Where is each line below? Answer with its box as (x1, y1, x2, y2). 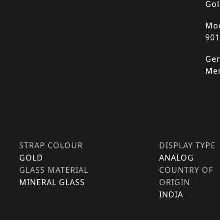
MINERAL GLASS (19, 177, 85, 188)
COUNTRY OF (159, 165, 213, 175)
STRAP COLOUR (19, 140, 83, 151)
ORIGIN (159, 177, 190, 188)
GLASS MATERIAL (19, 165, 88, 175)
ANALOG (159, 152, 194, 163)
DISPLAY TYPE (159, 140, 216, 151)
